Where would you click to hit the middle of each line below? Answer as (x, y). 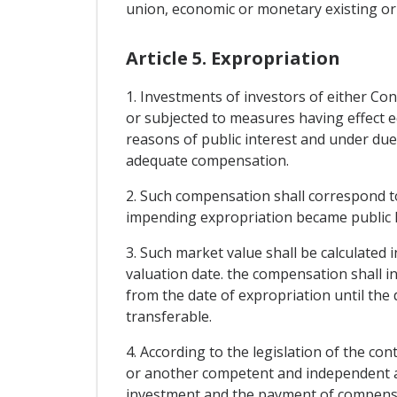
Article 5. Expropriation (233, 58)
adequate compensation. (207, 160)
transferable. (168, 316)
